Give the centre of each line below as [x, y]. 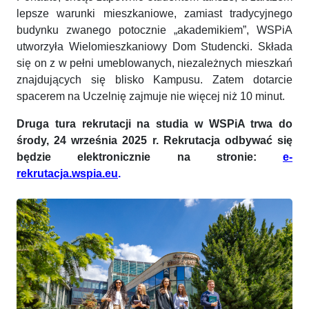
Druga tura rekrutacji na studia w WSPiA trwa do [154, 124]
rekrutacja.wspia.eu [67, 174]
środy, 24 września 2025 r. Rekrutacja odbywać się [154, 141]
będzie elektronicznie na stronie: [150, 157]
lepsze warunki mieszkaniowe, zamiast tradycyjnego [154, 14]
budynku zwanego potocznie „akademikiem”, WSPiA [154, 30]
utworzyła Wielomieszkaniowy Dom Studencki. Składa [154, 47]
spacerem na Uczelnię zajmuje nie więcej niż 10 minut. [151, 97]
